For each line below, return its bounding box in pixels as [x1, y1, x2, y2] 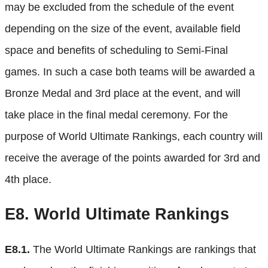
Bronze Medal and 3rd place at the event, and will [5, 87, 240, 99]
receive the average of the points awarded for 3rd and [5, 151, 260, 164]
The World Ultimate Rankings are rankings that [30, 243, 256, 255]
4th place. [5, 173, 51, 185]
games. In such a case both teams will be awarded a [5, 65, 255, 78]
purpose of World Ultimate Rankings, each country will [5, 130, 263, 142]
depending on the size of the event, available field [5, 22, 240, 35]
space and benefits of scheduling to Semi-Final [5, 44, 228, 56]
